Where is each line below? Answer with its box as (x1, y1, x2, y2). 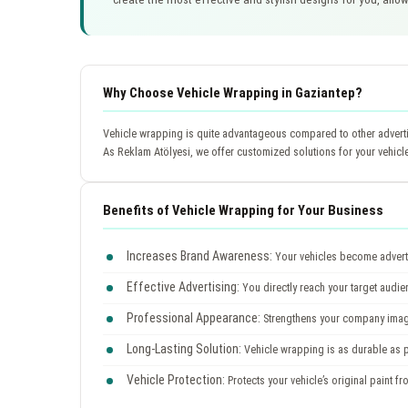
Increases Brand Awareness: (127, 248, 272, 263)
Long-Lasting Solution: (127, 341, 241, 356)
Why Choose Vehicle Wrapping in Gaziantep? (103, 84, 362, 101)
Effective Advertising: (127, 279, 240, 294)
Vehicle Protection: (127, 372, 225, 387)
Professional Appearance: (127, 310, 260, 325)
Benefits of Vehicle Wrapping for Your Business (103, 201, 383, 219)
